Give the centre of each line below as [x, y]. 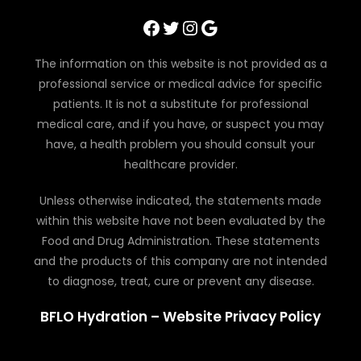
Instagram [186, 27]
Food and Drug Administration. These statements [180, 241]
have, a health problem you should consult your [180, 144]
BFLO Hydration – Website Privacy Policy [180, 316]
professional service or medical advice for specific [180, 83]
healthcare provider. [180, 164]
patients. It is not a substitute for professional [180, 104]
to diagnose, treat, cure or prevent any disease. [180, 281]
